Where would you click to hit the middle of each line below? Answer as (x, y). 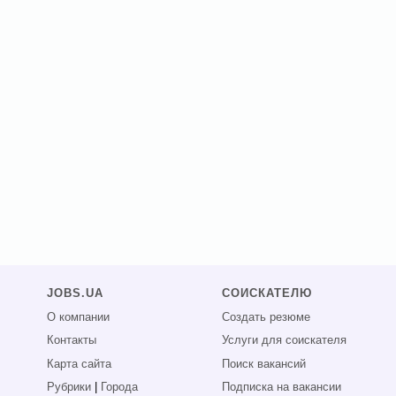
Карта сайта (79, 364)
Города (119, 388)
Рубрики (69, 388)
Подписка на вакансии (282, 388)
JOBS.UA (75, 294)
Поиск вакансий (264, 364)
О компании (78, 317)
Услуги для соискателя (285, 341)
